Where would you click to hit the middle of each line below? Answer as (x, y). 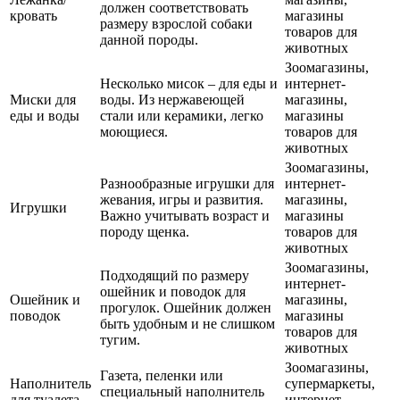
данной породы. (149, 40)
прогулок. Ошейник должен (186, 308)
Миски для (43, 100)
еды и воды (45, 116)
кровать (33, 16)
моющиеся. (134, 132)
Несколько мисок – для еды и (189, 84)
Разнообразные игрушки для (187, 184)
